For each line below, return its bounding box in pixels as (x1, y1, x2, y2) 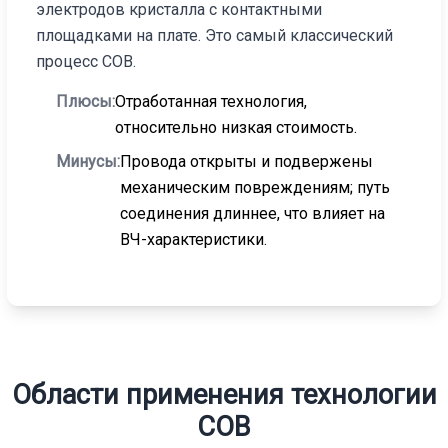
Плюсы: (56, 92, 116, 112)
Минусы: (56, 151, 121, 171)
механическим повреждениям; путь (120, 177, 391, 197)
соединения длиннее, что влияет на (120, 203, 386, 223)
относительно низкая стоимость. (115, 118, 358, 138)
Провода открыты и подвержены (120, 151, 374, 171)
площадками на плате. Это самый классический (36, 25, 394, 45)
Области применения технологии (11, 378, 437, 411)
